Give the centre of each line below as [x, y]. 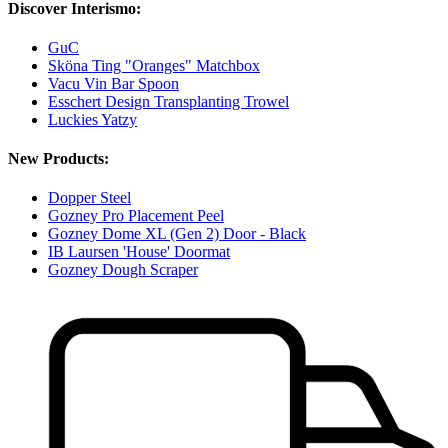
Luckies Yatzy [92, 119]
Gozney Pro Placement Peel [136, 216]
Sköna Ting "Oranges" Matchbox [154, 65]
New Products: [58, 159]
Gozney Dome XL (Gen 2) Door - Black [177, 234]
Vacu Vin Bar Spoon [113, 83]
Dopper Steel [89, 198]
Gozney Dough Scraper [123, 270]
